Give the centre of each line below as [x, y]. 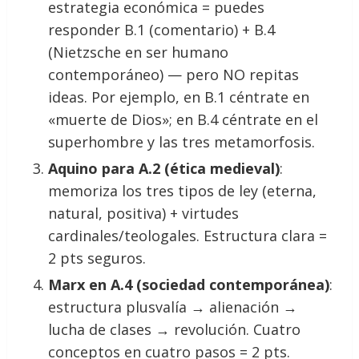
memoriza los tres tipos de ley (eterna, [183, 190]
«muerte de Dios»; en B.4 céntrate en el [184, 119]
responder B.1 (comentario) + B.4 [162, 29]
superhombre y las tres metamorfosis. [182, 141]
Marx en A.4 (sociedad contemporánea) [189, 284]
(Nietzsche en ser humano [139, 52]
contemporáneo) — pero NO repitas [174, 74]
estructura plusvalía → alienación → [173, 307]
